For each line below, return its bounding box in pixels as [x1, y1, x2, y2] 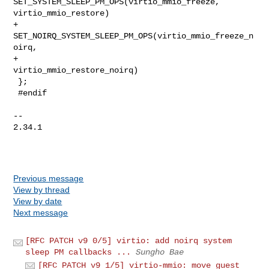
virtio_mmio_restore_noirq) [13, 65, 139, 75]
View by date [13, 196, 62, 206]
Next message [13, 207, 68, 217]
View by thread [13, 184, 70, 195]
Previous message [13, 173, 84, 183]
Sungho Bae [136, 247, 184, 257]
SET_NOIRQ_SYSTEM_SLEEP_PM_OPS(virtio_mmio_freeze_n [13, 31, 254, 41]
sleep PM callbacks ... [25, 247, 131, 257]
